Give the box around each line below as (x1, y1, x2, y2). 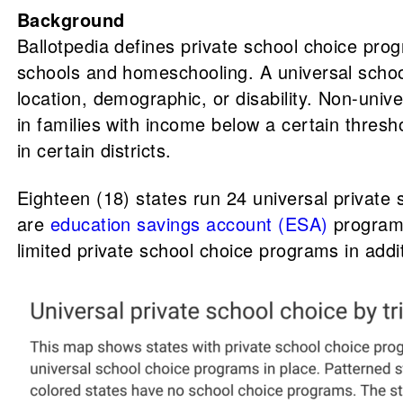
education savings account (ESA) (49, 210, 328, 237)
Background (16, 6, 125, 32)
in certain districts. (16, 137, 172, 163)
